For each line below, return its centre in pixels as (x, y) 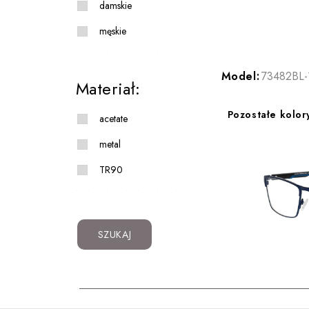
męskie (112, 31)
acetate (113, 119)
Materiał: (108, 89)
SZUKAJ (114, 235)
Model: (240, 77)
